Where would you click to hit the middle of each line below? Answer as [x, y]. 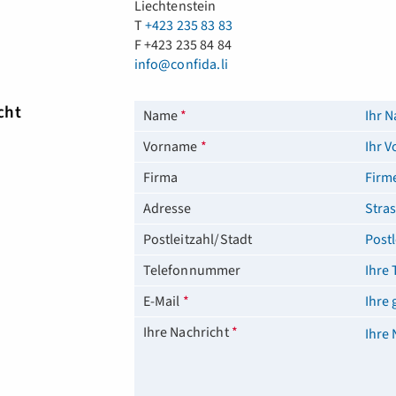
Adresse [167, 209]
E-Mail [163, 301]
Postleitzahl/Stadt [198, 240]
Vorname [171, 147]
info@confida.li [181, 65]
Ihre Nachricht [187, 332]
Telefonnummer [192, 270]
